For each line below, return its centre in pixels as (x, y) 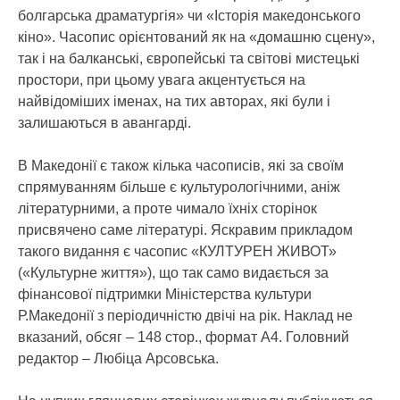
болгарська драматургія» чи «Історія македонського (189, 16)
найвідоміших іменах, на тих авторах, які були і (174, 101)
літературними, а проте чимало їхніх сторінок (167, 208)
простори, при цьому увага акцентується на (162, 80)
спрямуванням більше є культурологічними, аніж (179, 187)
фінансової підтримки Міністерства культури (165, 294)
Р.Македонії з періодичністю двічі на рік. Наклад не (185, 316)
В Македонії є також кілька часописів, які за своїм (181, 166)
